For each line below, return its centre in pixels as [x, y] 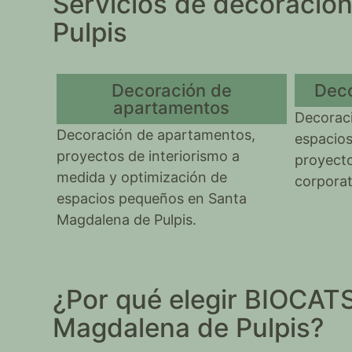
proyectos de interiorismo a [148, 156]
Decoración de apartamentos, [156, 135]
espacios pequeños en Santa [152, 198]
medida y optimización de [142, 177]
